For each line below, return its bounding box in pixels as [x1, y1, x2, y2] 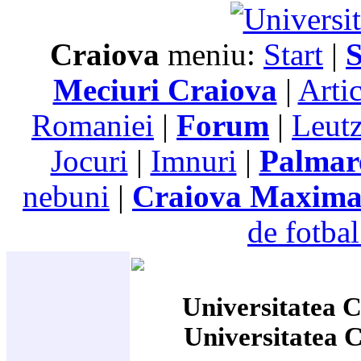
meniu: [160, 38, 263, 72]
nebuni [23, 180, 110, 214]
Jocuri [50, 144, 128, 178]
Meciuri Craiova [52, 73, 277, 107]
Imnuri [150, 144, 237, 178]
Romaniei [31, 109, 154, 143]
